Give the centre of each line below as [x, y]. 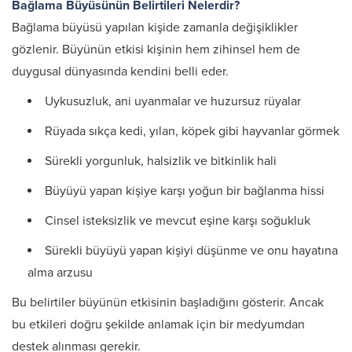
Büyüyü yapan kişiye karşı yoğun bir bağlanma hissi [185, 191]
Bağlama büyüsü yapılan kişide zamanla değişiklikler [155, 27]
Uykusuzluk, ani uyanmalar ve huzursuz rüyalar [173, 101]
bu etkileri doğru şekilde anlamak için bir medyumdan [158, 324]
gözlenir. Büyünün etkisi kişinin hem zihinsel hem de [156, 49]
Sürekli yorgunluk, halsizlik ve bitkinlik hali [161, 161]
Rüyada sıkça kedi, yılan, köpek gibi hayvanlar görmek [192, 131]
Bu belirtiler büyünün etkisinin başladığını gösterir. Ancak [168, 302]
